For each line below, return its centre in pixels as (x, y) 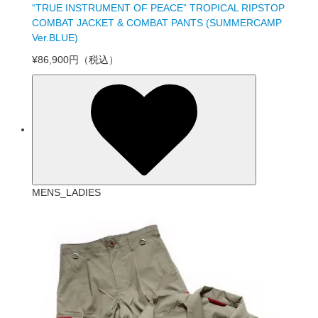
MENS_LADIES (66, 192)
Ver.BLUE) (55, 37)
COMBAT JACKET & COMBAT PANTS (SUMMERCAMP (157, 22)
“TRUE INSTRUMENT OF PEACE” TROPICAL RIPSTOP (158, 7)
